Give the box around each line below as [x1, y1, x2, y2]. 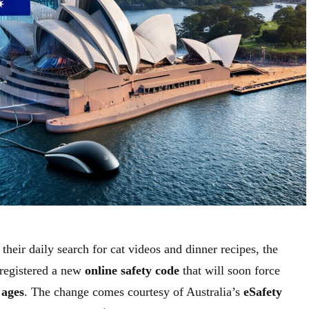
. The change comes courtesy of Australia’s [24, 284, 243, 299]
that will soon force [179, 263, 280, 277]
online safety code [85, 263, 179, 277]
